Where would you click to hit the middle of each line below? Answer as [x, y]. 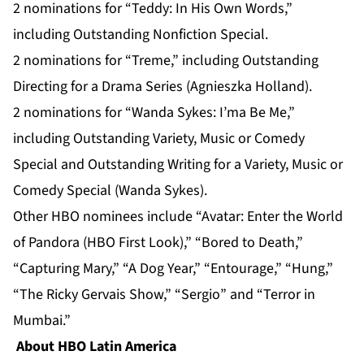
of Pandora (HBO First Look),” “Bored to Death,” [158, 243]
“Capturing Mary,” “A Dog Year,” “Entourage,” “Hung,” [173, 269]
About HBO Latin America [96, 347]
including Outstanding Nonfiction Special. [141, 35]
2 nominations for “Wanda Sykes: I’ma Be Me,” [154, 113]
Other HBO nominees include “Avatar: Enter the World [178, 217]
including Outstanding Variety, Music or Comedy [159, 139]
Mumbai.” [42, 321]
